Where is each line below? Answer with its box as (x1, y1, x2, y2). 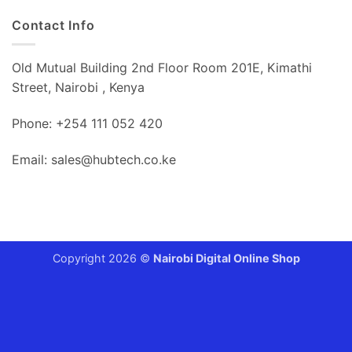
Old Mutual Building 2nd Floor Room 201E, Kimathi (12, 60, 312, 76)
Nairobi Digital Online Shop (152, 251, 300, 265)
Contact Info (12, 16, 95, 33)
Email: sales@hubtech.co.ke (12, 152, 176, 168)
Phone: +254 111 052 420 (12, 115, 163, 132)
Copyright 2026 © (52, 251, 153, 265)
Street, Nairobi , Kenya (12, 79, 145, 96)
